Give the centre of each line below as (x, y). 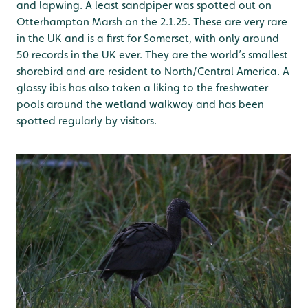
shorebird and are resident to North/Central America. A (153, 71)
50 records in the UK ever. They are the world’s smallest (152, 55)
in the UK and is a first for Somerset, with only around (148, 38)
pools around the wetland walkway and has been (140, 104)
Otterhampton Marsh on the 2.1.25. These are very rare (152, 22)
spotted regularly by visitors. (87, 121)
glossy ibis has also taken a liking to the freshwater (142, 88)
